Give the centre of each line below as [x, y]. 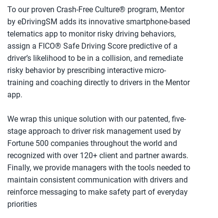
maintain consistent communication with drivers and [98, 180]
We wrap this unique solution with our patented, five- [97, 119]
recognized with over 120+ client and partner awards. [98, 155]
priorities [22, 204]
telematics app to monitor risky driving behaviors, [91, 34]
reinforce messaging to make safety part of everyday [98, 192]
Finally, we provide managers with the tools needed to [99, 168]
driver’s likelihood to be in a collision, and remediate [95, 58]
